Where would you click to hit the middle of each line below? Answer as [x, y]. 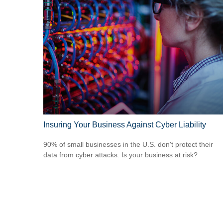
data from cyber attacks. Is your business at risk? [120, 155]
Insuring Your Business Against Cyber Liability [125, 124]
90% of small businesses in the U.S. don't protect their [128, 145]
